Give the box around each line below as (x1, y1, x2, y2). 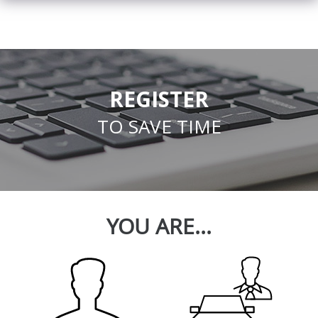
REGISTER (109, 84, 209, 114)
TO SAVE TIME (97, 114, 221, 139)
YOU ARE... (106, 212, 212, 241)
